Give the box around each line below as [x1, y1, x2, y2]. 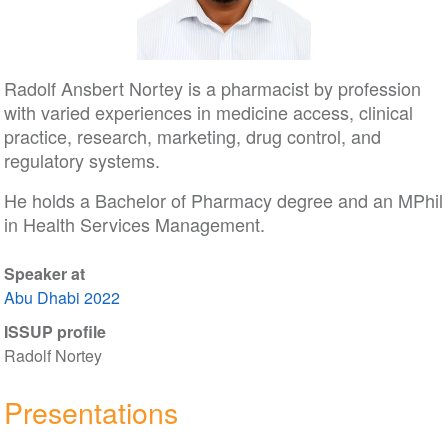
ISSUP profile [3, 320, 106, 343]
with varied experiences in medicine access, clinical [3, 99, 413, 125]
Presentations [3, 391, 178, 432]
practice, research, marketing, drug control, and [3, 123, 381, 149]
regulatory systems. [3, 147, 160, 173]
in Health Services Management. [3, 211, 265, 237]
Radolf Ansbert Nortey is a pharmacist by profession [3, 75, 421, 101]
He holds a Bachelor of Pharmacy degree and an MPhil [3, 187, 443, 213]
